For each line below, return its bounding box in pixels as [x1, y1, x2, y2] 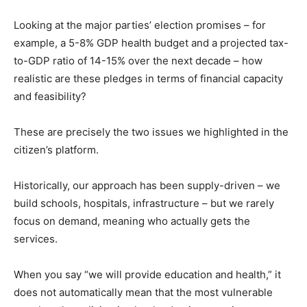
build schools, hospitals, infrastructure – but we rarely [14, 196, 274, 210]
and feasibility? [14, 89, 86, 103]
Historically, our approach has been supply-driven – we [14, 178, 280, 192]
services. [14, 232, 58, 245]
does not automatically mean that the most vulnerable [14, 285, 273, 299]
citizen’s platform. [14, 143, 99, 156]
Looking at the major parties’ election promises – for [14, 18, 266, 32]
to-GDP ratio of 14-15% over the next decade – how [14, 53, 262, 67]
